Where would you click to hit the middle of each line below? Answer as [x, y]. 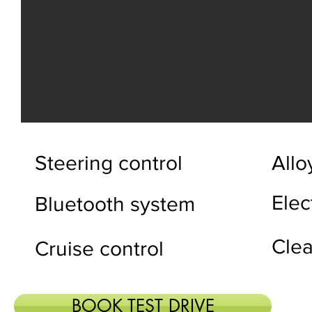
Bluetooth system [115, 204]
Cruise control [99, 249]
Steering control [109, 163]
